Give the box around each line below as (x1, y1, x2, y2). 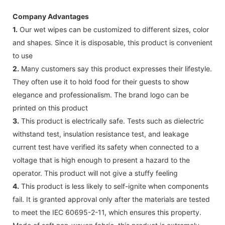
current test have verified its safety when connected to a (13, 142, 199, 151)
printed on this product (13, 103, 88, 112)
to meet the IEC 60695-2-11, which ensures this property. (13, 207, 201, 216)
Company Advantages (13, 12, 89, 21)
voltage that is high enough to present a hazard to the (13, 155, 190, 164)
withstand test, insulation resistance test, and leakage (13, 129, 189, 138)
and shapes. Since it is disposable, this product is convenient (13, 38, 212, 47)
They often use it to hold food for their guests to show (13, 77, 189, 86)
